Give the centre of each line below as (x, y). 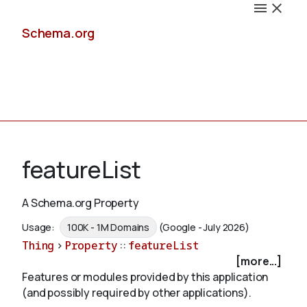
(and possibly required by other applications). (137, 293)
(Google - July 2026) (204, 228)
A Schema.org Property (81, 203)
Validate (44, 285)
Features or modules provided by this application (145, 277)
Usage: (39, 228)
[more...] (259, 261)
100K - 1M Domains (108, 228)
